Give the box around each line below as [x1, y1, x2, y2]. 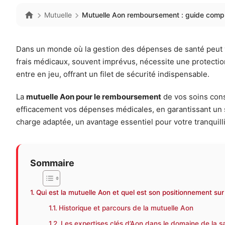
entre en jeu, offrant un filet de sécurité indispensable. [16, 69, 209, 79]
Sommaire [30, 158, 74, 169]
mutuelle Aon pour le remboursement [26, 92, 161, 102]
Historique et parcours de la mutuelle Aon [59, 204, 194, 212]
